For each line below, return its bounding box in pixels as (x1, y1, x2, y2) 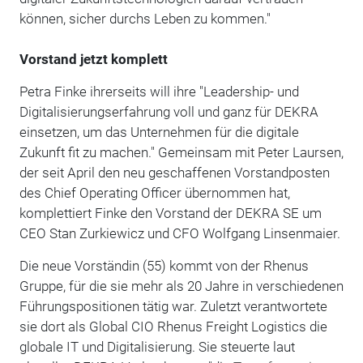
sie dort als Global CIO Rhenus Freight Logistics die (19, 318, 327, 335)
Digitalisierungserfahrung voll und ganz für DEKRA (19, 103, 318, 120)
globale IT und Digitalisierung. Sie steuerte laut (19, 338, 295, 355)
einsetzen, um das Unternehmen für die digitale (19, 123, 299, 140)
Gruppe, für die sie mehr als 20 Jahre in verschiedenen (19, 277, 344, 294)
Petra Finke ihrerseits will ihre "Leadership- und (19, 83, 299, 100)
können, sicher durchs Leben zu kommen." (19, 10, 271, 27)
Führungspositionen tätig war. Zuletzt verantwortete (19, 297, 327, 314)
